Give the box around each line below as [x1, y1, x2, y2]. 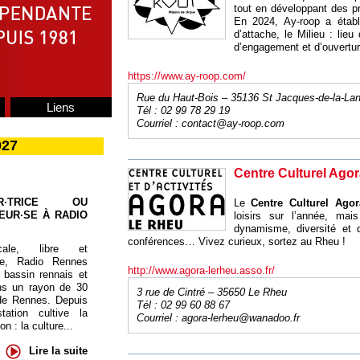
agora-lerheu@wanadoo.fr [181, 312, 300, 324]
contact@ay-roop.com [181, 117, 284, 129]
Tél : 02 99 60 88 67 [136, 299, 230, 311]
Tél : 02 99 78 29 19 [136, 104, 230, 117]
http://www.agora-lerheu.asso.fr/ [127, 264, 275, 276]
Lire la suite [28, 344, 88, 357]
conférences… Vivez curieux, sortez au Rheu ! [127, 235, 346, 247]
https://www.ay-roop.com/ [127, 70, 246, 82]
